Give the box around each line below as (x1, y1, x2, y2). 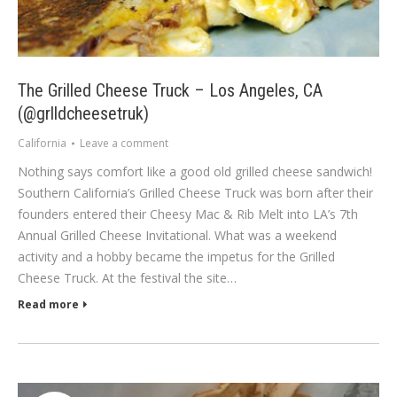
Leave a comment (80, 136, 168, 152)
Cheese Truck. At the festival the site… (18, 269, 237, 287)
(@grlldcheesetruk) (18, 103, 149, 125)
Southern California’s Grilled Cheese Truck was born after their (18, 184, 373, 202)
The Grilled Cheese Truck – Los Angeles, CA (18, 80, 323, 102)
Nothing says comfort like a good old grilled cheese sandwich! (18, 163, 372, 181)
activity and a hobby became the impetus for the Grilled (18, 248, 335, 266)
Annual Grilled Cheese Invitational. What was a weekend (18, 227, 337, 245)
